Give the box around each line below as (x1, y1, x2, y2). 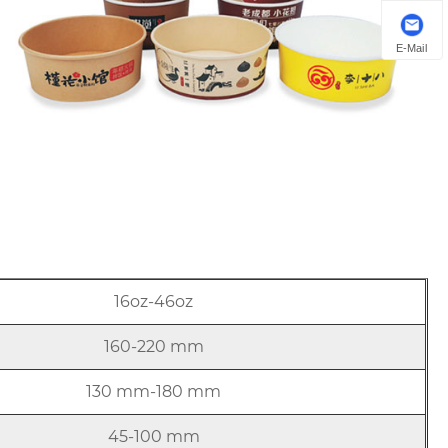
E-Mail (396, 41, 428, 54)
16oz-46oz (114, 291, 194, 311)
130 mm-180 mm (86, 381, 222, 401)
